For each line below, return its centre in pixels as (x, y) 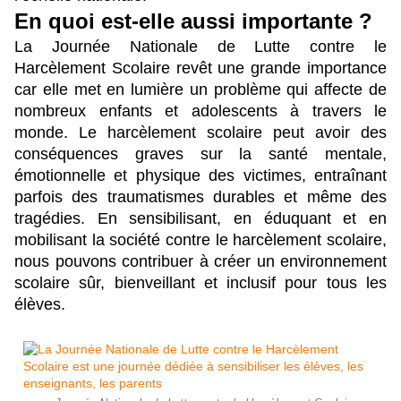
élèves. (40, 304)
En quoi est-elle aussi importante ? (193, 21)
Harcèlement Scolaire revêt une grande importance (200, 68)
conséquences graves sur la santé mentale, (200, 154)
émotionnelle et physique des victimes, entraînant (200, 175)
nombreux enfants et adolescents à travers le (200, 111)
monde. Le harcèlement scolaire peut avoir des (200, 132)
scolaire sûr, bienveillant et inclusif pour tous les (200, 282)
